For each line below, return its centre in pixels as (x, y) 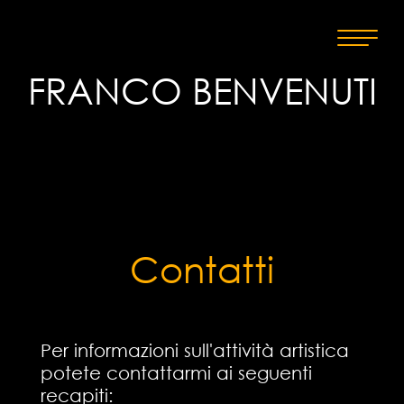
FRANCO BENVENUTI (202, 91)
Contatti (202, 270)
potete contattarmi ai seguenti (176, 373)
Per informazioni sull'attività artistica (197, 350)
